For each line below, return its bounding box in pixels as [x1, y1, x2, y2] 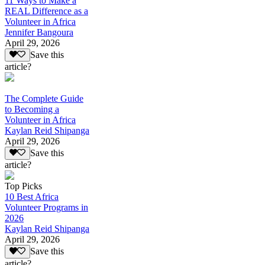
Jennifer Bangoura [5, 27, 73, 37]
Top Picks [5, 181, 42, 192]
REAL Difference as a [5, 5, 88, 16]
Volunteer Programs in [5, 202, 88, 213]
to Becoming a [5, 104, 59, 115]
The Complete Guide [5, 93, 83, 104]
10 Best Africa [5, 192, 59, 202]
